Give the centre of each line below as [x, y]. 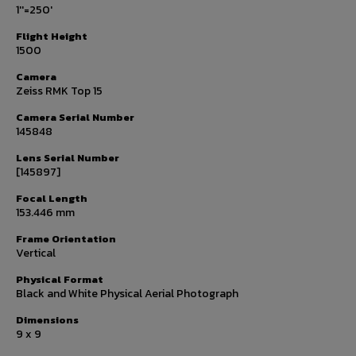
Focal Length [52, 198]
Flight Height [52, 36]
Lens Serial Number [68, 158]
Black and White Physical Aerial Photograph [127, 294]
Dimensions [47, 320]
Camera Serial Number [75, 117]
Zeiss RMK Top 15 [59, 91]
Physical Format [60, 279]
